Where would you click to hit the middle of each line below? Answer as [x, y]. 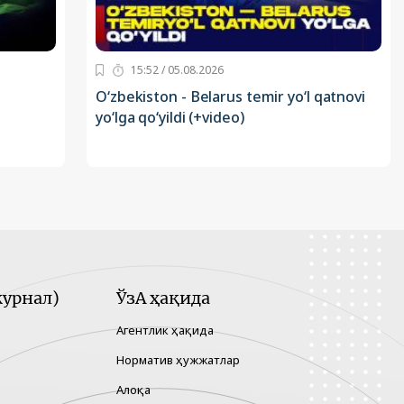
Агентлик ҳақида [165, 331]
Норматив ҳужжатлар [178, 360]
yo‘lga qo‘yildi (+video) [170, 118]
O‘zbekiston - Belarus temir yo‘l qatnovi [230, 97]
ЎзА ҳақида [163, 298]
